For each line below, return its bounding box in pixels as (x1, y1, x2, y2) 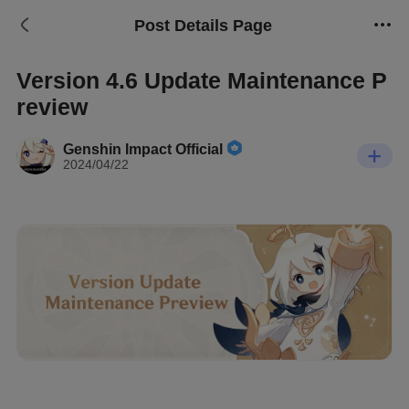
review (16, 93, 89, 120)
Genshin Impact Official (62, 140, 223, 157)
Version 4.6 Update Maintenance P (16, 67, 388, 93)
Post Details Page (134, 16, 272, 36)
